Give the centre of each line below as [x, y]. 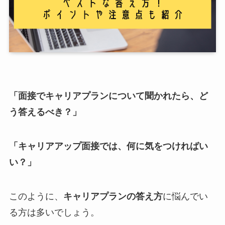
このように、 [36, 196]
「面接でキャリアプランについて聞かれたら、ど [108, 96]
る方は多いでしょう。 [54, 212]
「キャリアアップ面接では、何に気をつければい [108, 146]
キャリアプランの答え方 [113, 196]
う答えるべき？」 [45, 112]
